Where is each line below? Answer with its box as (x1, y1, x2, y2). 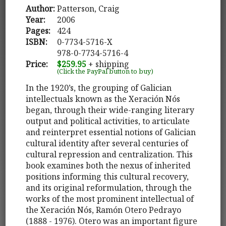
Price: (26, 58, 48, 70)
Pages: (26, 25, 51, 36)
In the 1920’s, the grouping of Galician (26, 82, 172, 93)
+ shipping (86, 58, 130, 70)
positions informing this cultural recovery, (26, 171, 189, 182)
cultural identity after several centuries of (26, 137, 189, 149)
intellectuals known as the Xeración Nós (26, 93, 181, 104)
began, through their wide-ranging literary (26, 104, 195, 116)
